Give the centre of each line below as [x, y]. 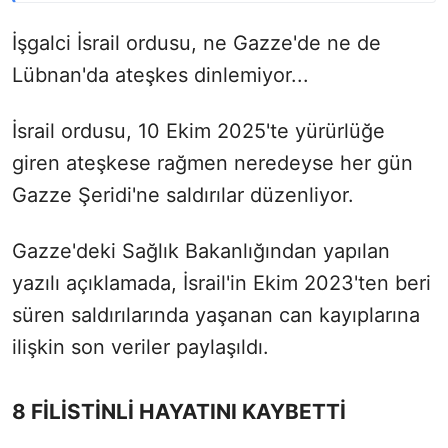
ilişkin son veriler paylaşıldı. [140, 346]
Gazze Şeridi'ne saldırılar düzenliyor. [183, 194]
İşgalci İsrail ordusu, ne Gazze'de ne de [196, 42]
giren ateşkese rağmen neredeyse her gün [212, 162]
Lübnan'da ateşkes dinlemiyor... [160, 74]
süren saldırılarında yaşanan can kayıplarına [216, 314]
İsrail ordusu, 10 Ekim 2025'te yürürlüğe [198, 130]
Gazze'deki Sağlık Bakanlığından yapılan [201, 250]
